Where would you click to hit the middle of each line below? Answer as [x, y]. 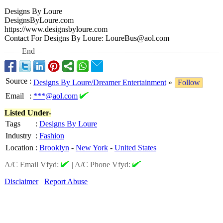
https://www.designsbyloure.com [56, 29]
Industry [18, 136]
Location [19, 148]
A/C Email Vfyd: [33, 165]
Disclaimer [21, 181]
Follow [189, 82]
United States [135, 148]
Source [16, 81]
